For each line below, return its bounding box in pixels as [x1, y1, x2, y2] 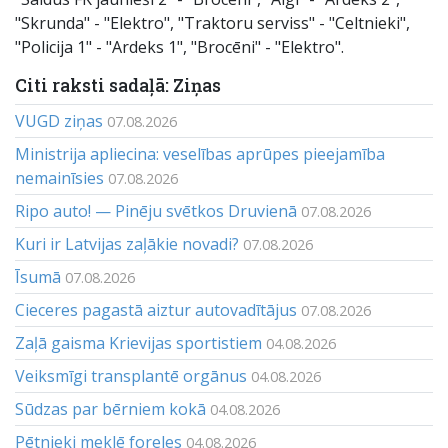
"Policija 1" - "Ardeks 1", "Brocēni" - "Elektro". [15, 36, 344, 58]
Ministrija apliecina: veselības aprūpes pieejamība [15, 143, 385, 165]
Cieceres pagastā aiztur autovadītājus [15, 299, 297, 321]
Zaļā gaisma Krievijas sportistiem [15, 332, 262, 354]
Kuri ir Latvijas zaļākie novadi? [15, 233, 239, 255]
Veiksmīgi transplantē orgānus [15, 365, 247, 387]
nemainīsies [15, 167, 104, 189]
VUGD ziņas [15, 110, 103, 132]
